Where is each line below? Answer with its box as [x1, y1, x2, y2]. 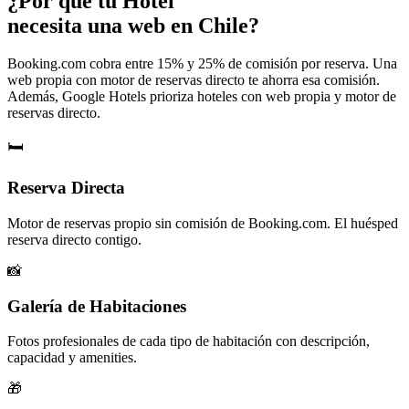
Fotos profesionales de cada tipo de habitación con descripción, [7, 333, 370, 350]
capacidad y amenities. [7, 350, 137, 366]
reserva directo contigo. [7, 231, 142, 247]
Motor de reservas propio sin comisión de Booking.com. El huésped [7, 215, 398, 231]
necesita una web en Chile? [7, 13, 259, 37]
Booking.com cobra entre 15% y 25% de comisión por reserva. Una [7, 56, 397, 72]
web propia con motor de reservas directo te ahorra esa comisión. [7, 72, 380, 89]
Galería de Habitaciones [7, 296, 186, 316]
